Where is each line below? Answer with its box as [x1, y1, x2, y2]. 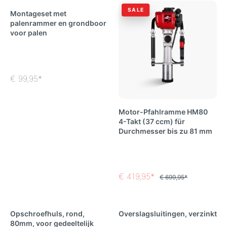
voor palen [10, 28, 47, 37]
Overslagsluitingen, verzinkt [119, 209, 217, 218]
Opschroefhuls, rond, [10, 209, 85, 218]
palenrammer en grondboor [10, 18, 106, 27]
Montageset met [10, 9, 66, 18]
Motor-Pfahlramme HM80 [119, 107, 208, 116]
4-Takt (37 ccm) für [119, 117, 185, 126]
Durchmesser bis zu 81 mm [119, 126, 212, 135]
